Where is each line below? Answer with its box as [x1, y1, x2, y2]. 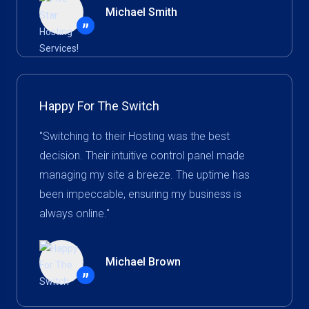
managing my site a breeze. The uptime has [39, 168, 250, 181]
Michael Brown [106, 255, 181, 268]
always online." [39, 207, 110, 220]
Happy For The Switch [39, 99, 159, 113]
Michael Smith [106, 6, 177, 19]
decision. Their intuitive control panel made [39, 149, 245, 162]
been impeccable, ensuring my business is [39, 188, 241, 201]
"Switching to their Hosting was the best [39, 130, 230, 143]
